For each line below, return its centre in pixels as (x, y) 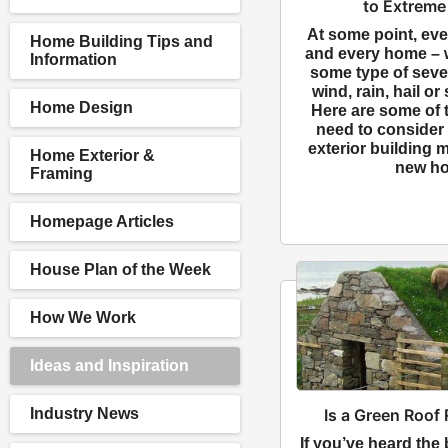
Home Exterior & (92, 155)
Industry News (84, 413)
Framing (61, 173)
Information (73, 59)
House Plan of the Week (120, 269)
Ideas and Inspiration (109, 365)
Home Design (81, 107)
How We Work (83, 317)
